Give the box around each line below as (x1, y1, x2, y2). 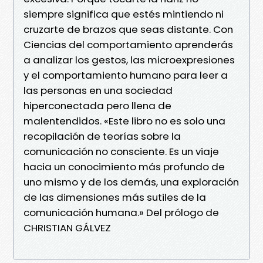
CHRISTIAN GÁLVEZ (23, 220, 111, 235)
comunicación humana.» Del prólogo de (23, 205, 219, 220)
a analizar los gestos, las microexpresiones (23, 52, 235, 67)
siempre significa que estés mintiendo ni (23, 6, 224, 21)
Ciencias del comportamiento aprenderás (23, 37, 233, 52)
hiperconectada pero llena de (23, 98, 171, 113)
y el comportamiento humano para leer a (23, 68, 228, 82)
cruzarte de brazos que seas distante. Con (23, 22, 233, 36)
